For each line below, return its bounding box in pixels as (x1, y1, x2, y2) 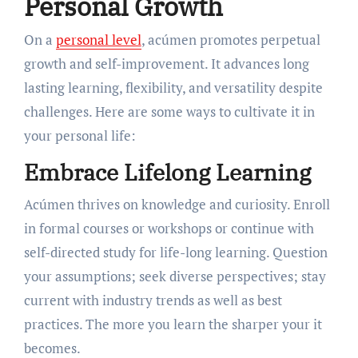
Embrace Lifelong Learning (23, 157, 311, 188)
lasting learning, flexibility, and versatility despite (23, 78, 323, 97)
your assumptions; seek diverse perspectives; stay (23, 266, 326, 285)
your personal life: (23, 126, 136, 145)
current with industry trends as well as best (23, 290, 282, 309)
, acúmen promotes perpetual (141, 30, 320, 50)
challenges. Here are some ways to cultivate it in (23, 102, 315, 121)
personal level (55, 30, 141, 50)
